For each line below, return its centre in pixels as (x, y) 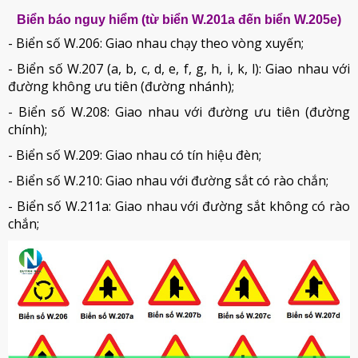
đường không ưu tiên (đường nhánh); (121, 86)
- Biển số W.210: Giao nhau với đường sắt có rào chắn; (168, 181)
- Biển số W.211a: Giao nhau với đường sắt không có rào (179, 206)
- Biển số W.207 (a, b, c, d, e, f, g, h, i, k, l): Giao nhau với (179, 69)
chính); (28, 129)
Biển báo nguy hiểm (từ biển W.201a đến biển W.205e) (179, 20)
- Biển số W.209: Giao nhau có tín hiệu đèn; (135, 155)
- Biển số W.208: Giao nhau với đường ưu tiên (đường (179, 112)
